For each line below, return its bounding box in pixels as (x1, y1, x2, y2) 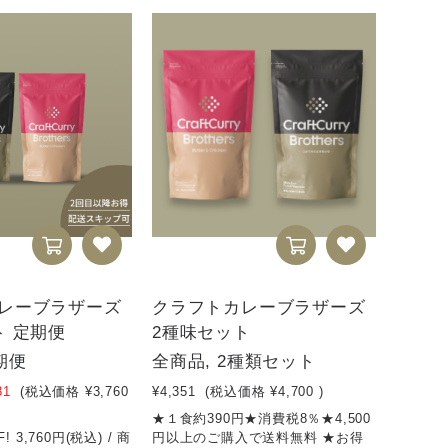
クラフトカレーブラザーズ (152, 298, 366, 318)
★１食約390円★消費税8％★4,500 (152, 411, 372, 427)
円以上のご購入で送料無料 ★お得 (152, 430, 364, 446)
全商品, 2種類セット (152, 352, 316, 372)
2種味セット (152, 323, 251, 343)
